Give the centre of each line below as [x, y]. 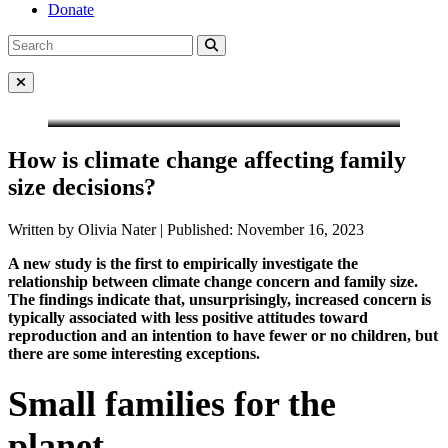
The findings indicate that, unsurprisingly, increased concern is [219, 299]
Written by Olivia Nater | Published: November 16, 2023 [186, 229]
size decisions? [82, 186]
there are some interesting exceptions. [134, 353]
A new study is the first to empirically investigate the [183, 263]
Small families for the [172, 403]
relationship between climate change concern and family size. [213, 281]
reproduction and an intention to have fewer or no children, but [223, 335]
